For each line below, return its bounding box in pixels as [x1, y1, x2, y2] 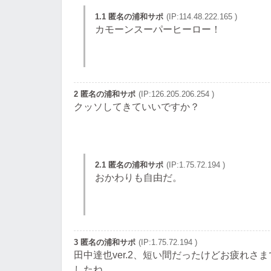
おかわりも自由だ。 [95, 172, 182, 183]
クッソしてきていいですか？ [74, 102, 200, 112]
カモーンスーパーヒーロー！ [95, 24, 221, 34]
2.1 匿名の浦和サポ [95, 160, 163, 169]
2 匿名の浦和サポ [74, 90, 135, 99]
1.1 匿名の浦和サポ [95, 12, 163, 21]
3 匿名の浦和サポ [74, 238, 135, 247]
